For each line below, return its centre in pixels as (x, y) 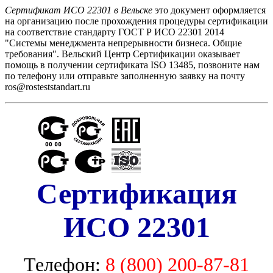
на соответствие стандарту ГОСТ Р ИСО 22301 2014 (115, 32)
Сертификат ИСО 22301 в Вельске (79, 10)
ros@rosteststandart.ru (48, 87)
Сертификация (136, 193)
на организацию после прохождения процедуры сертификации (136, 21)
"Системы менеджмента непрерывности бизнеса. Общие (123, 43)
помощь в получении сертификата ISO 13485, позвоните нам (132, 65)
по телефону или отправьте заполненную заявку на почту (125, 76)
